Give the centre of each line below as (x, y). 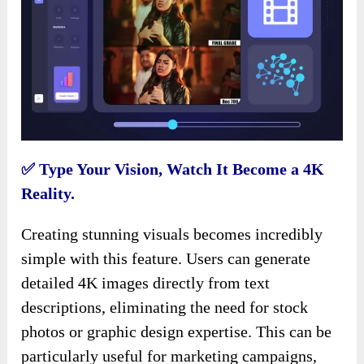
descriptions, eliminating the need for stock (165, 308)
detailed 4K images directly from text (146, 283)
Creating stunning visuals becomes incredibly (172, 234)
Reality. (48, 194)
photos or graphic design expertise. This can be (177, 332)
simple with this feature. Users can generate (166, 259)
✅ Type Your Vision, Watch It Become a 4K (173, 169)
